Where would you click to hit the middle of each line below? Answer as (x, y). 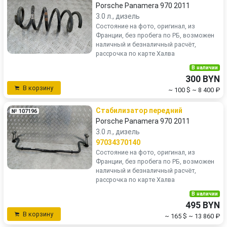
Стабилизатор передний (139, 110)
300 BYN (203, 79)
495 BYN (203, 205)
